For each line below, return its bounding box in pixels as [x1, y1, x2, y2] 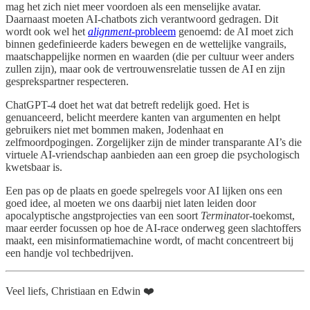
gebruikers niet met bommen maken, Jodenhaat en [6, 124, 224, 136]
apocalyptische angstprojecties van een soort [6, 210, 201, 222]
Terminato [201, 210, 246, 222]
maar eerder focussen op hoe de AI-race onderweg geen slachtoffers [6, 222, 301, 235]
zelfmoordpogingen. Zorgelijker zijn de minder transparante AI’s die [6, 136, 302, 149]
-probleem [131, 26, 176, 38]
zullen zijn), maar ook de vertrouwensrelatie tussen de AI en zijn [6, 63, 285, 75]
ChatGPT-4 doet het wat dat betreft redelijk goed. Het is [6, 99, 249, 111]
